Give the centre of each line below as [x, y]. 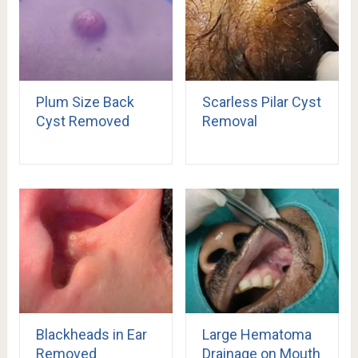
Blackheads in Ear [91, 334]
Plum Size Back [85, 102]
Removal [229, 121]
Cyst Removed [82, 121]
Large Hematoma [257, 334]
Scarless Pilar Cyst [261, 102]
